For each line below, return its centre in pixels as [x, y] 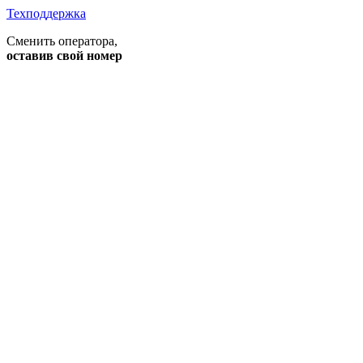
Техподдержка [46, 14]
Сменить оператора [60, 41]
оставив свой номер [64, 56]
